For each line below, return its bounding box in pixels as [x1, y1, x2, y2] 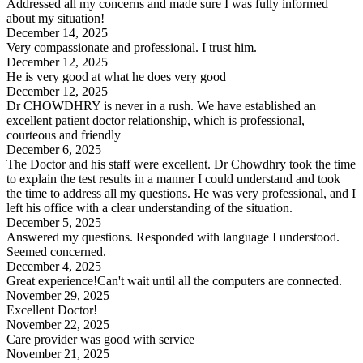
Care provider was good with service [6, 332, 194, 347]
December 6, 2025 [6, 143, 101, 157]
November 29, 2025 [6, 288, 109, 303]
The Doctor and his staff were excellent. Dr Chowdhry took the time [6, 157, 356, 172]
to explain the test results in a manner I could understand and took [6, 172, 340, 186]
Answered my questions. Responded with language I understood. [6, 230, 340, 245]
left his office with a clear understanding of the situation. [6, 201, 293, 216]
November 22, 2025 [6, 318, 109, 332]
